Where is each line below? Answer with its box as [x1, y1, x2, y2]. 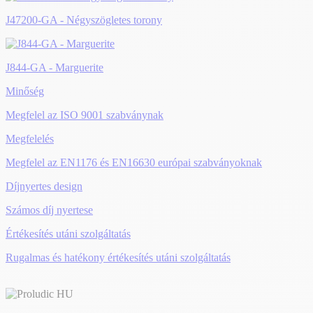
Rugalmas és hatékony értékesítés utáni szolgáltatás [6, 251, 231, 263]
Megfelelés [6, 132, 54, 145]
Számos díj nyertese [6, 203, 93, 216]
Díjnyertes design [6, 180, 82, 192]
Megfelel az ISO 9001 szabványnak [6, 108, 163, 121]
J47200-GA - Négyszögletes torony [6, 13, 162, 26]
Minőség [6, 85, 44, 97]
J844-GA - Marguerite [6, 61, 103, 73]
